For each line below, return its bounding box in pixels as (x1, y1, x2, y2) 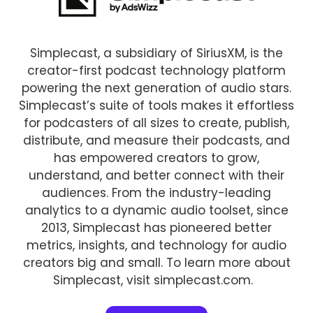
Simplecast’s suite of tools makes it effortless (19, 97, 294, 115)
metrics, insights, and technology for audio (27, 237, 286, 254)
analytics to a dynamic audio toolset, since (24, 202, 289, 219)
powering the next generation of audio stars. (22, 80, 291, 97)
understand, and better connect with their (29, 167, 284, 184)
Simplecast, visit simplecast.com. (53, 272, 260, 289)
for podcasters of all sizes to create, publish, (24, 115, 289, 132)
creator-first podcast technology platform (27, 62, 286, 80)
